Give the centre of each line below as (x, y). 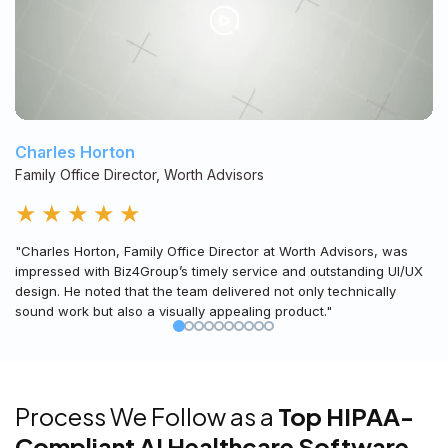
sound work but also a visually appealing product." (173, 311)
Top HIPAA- (346, 416)
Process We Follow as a (146, 416)
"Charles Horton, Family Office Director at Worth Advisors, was (211, 251)
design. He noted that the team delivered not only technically (205, 291)
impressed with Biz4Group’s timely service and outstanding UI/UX (219, 271)
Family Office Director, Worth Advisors (139, 175)
